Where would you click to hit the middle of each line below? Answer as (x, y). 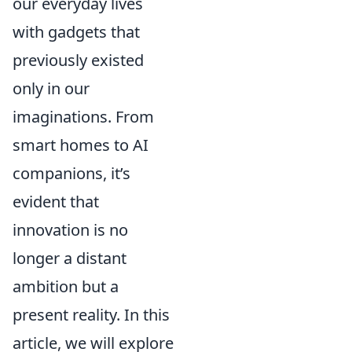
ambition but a (66, 287)
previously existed (78, 60)
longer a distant (70, 258)
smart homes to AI (81, 145)
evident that (56, 202)
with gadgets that (76, 32)
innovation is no (70, 230)
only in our (51, 89)
